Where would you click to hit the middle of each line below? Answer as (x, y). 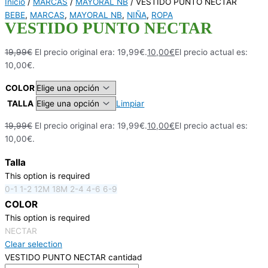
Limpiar (130, 103)
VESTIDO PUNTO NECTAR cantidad (73, 257)
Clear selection (33, 244)
